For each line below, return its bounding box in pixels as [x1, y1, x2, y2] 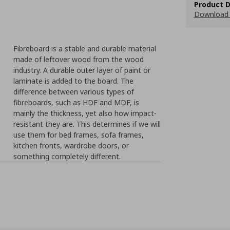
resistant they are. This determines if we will [13, 119, 161, 129]
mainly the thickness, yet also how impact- [13, 108, 157, 118]
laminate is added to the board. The [13, 76, 134, 86]
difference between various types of [13, 87, 135, 97]
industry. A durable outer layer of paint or [13, 65, 151, 75]
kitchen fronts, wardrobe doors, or [13, 141, 129, 150]
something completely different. [13, 151, 121, 161]
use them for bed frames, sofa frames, [13, 130, 144, 140]
